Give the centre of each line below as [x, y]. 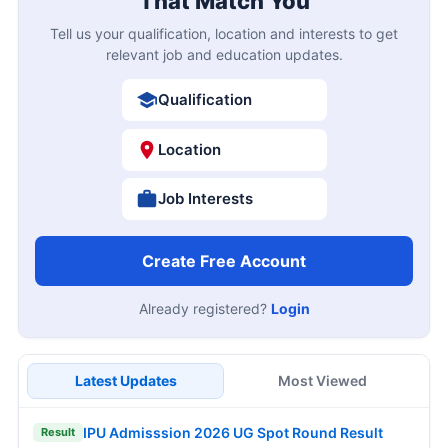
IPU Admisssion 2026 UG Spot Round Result [233, 432]
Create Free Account [224, 261]
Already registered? [204, 309]
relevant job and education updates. [224, 55]
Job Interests [205, 199]
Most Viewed [322, 381]
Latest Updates [125, 381]
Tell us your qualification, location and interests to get [224, 34]
